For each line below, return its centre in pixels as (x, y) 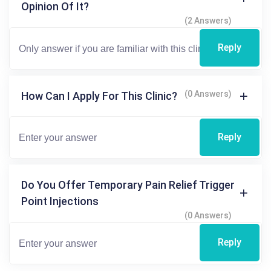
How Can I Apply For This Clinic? (99, 96)
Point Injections (60, 201)
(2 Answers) (208, 21)
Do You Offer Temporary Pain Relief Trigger (128, 185)
